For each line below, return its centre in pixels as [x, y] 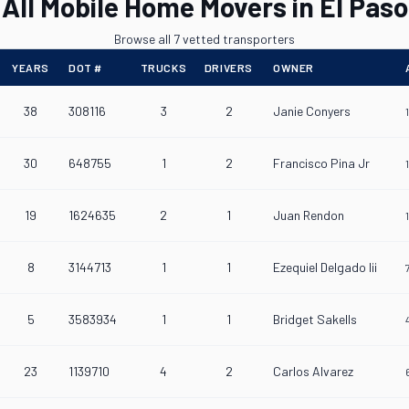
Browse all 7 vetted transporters [204, 39]
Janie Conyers [312, 111]
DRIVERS [229, 68]
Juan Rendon [309, 215]
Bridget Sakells [315, 319]
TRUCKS [163, 68]
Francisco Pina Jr [321, 163]
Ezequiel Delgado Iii [325, 267]
